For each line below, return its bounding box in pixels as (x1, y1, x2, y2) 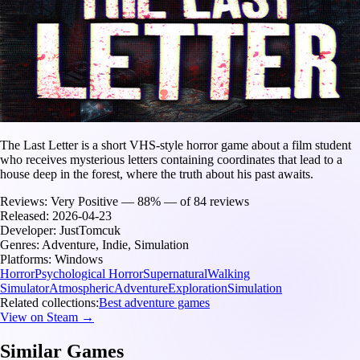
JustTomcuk (59, 223, 121, 237)
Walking (207, 266, 250, 280)
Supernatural (143, 266, 207, 280)
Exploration (168, 280, 227, 295)
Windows (55, 252, 103, 266)
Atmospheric (49, 280, 114, 295)
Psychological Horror (35, 266, 143, 280)
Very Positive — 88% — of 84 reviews (51, 194, 249, 208)
